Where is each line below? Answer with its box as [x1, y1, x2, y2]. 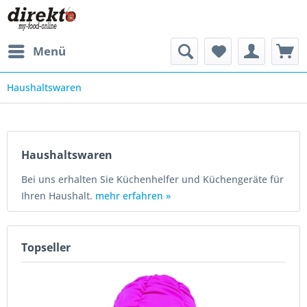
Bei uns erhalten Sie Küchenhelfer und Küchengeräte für [21, 173, 284, 186]
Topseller [21, 240, 71, 255]
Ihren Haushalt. [21, 189, 95, 202]
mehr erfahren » [95, 189, 171, 202]
